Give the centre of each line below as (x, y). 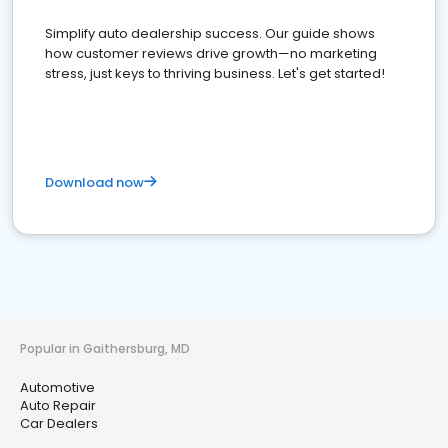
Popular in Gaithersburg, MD (105, 349)
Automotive (57, 388)
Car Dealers (59, 424)
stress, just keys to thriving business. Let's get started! (215, 74)
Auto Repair (58, 406)
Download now (94, 183)
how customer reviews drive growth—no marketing (211, 54)
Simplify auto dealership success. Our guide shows (210, 34)
